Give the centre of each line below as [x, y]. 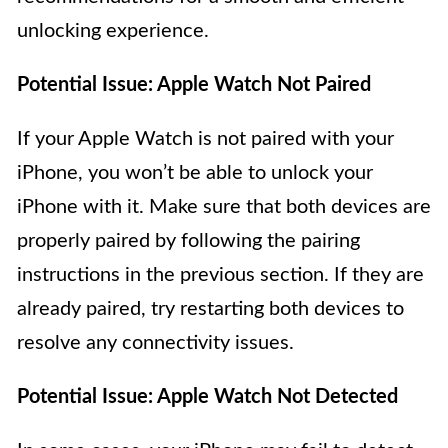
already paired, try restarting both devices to [210, 309]
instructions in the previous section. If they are [220, 275]
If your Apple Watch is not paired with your [205, 139]
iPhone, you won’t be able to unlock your [195, 173]
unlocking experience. [113, 31]
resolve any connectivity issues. [155, 343]
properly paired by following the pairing [188, 241]
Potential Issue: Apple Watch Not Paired [194, 85]
